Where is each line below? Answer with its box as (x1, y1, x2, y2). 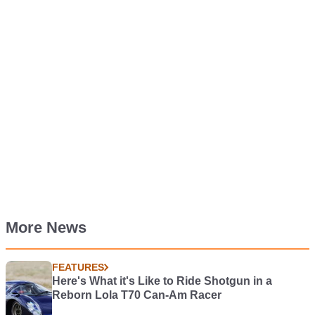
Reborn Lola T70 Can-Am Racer (51, 289, 221, 302)
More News (6, 219, 86, 237)
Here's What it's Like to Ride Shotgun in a (51, 275, 272, 288)
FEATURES (51, 262, 104, 274)
